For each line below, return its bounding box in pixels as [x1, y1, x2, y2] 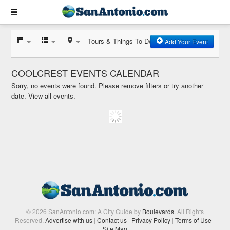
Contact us [97, 215, 127, 224]
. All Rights [174, 206, 204, 216]
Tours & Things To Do [88, 36, 153, 46]
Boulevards [142, 206, 174, 216]
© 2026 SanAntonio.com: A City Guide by [26, 206, 142, 216]
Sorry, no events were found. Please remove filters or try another [11, 81, 204, 90]
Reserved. [15, 215, 46, 224]
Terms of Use [175, 215, 212, 224]
